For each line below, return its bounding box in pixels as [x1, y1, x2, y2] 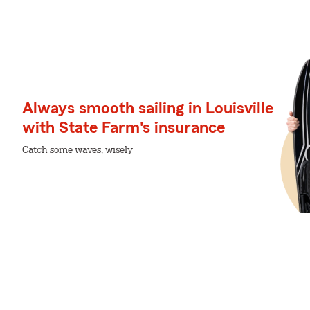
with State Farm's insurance [22, 120, 225, 136]
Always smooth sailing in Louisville [22, 100, 273, 117]
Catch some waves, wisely [22, 145, 133, 155]
